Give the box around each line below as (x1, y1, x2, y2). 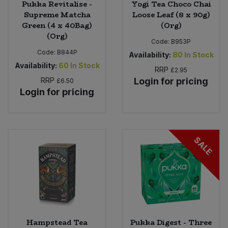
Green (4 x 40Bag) (22, 19, 92, 31)
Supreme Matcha (23, 9, 91, 20)
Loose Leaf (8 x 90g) (132, 9, 210, 20)
